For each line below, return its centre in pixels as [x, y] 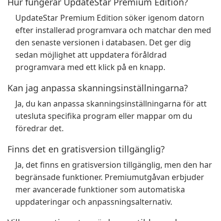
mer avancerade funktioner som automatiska [100, 189]
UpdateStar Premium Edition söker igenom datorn [110, 18]
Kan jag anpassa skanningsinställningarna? [98, 88]
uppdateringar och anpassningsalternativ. [94, 202]
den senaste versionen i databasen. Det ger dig [103, 42]
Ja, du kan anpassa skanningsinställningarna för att [111, 104]
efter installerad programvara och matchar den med [113, 30]
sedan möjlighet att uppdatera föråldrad [91, 55]
